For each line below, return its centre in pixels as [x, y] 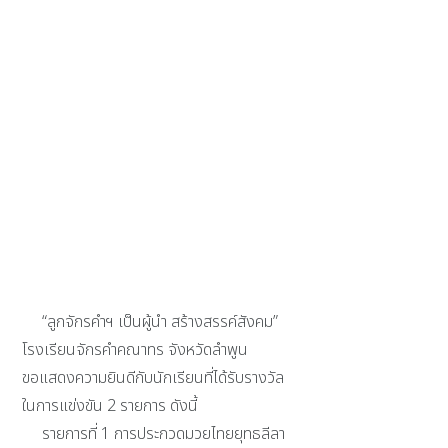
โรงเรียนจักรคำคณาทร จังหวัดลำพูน [135, 350]
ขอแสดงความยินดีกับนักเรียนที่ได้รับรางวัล [153, 378]
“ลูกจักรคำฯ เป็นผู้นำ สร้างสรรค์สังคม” [150, 322]
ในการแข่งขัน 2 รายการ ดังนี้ [110, 406]
